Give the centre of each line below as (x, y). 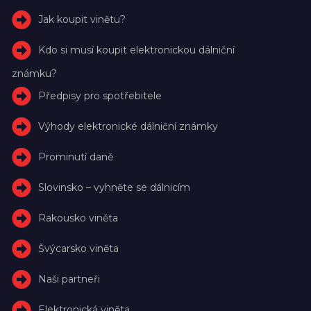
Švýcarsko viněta (79, 248)
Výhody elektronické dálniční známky (128, 126)
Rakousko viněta (78, 218)
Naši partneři (69, 279)
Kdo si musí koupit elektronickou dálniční (137, 50)
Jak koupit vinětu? (82, 19)
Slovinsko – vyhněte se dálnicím (115, 187)
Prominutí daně (76, 157)
